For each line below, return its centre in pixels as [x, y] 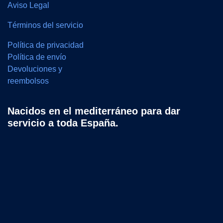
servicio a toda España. [63, 123]
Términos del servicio [45, 25]
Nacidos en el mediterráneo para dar [94, 111]
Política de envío [37, 57]
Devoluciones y [35, 69]
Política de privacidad [46, 45]
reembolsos [28, 81]
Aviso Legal [29, 5]
